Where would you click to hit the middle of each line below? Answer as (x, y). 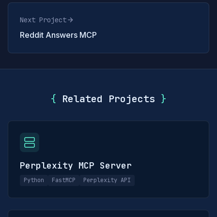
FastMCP (64, 180)
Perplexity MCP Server (76, 165)
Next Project (43, 20)
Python (34, 180)
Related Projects (108, 99)
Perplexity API (107, 180)
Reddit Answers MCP (58, 35)
